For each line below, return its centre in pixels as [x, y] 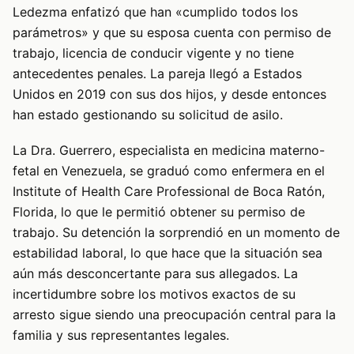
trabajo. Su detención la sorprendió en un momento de [176, 232]
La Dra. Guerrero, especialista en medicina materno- [169, 150]
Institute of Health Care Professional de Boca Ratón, [169, 191]
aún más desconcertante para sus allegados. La [155, 273]
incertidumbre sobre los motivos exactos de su [154, 294]
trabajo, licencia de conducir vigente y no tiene [153, 53]
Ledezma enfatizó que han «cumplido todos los [155, 12]
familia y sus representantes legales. [121, 335]
